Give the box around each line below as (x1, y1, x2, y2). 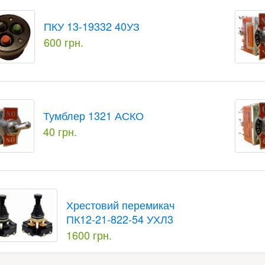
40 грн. (43, 124, 77, 139)
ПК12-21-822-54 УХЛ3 (66, 211, 174, 227)
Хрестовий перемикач (66, 197, 175, 212)
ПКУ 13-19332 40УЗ (44, 18, 140, 34)
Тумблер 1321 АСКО (43, 108, 144, 123)
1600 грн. (66, 227, 112, 243)
